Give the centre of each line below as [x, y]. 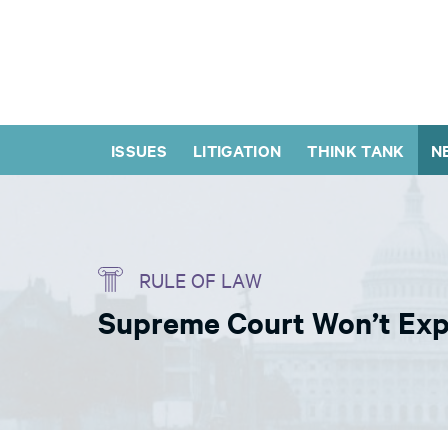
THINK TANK [356, 150]
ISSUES [139, 150]
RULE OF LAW [200, 279]
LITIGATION [237, 150]
